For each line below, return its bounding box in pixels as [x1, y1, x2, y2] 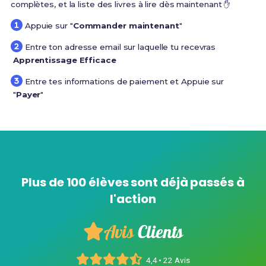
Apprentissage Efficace [12, 55, 116, 65]
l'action [109, 190, 157, 207]
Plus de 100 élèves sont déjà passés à [21, 173, 245, 191]
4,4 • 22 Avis [145, 255, 190, 265]
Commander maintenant [72, 20, 179, 30]
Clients [138, 220, 183, 243]
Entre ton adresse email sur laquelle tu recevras [24, 42, 216, 52]
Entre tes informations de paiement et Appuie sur [24, 76, 224, 86]
